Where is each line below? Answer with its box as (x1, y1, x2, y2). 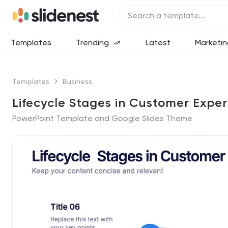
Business (63, 77, 92, 85)
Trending (76, 37, 109, 47)
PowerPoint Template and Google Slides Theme (12, 113, 192, 123)
